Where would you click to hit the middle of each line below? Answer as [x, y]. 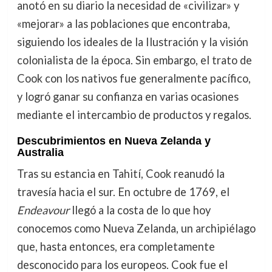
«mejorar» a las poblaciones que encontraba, [123, 24]
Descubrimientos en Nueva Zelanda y [114, 141]
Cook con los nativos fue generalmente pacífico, [134, 79]
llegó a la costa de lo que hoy [140, 210]
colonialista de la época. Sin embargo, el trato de [134, 60]
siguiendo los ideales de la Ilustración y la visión [132, 42]
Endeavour [43, 210]
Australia [40, 152]
